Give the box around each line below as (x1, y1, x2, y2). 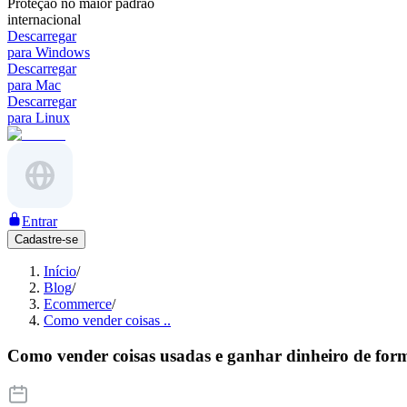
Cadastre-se (15, 233, 78, 246)
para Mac (7, 77, 61, 93)
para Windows (7, 45, 90, 60)
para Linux (7, 110, 70, 125)
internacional (7, 12, 81, 27)
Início (44, 263, 76, 279)
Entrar (22, 213, 57, 229)
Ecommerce (44, 296, 112, 312)
